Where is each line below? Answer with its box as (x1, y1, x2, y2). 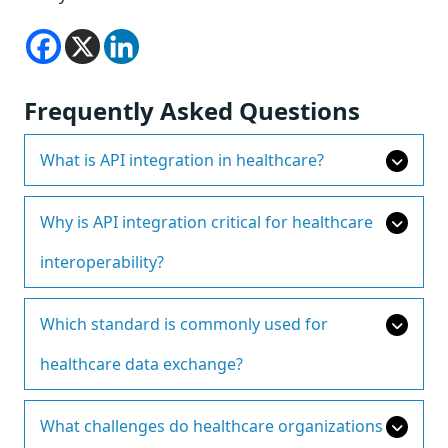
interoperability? (40, 250, 164, 273)
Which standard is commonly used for (40, 312, 328, 335)
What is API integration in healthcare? (40, 148, 324, 171)
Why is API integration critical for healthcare (40, 210, 373, 233)
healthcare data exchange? (40, 352, 243, 375)
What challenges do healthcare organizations (40, 414, 383, 437)
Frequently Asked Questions (24, 93, 360, 127)
